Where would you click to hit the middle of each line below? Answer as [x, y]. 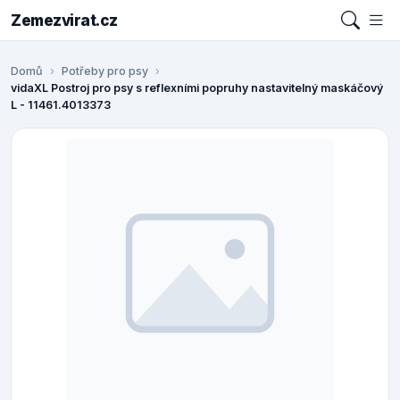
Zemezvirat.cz [64, 20]
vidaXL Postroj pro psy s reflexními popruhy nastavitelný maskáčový [197, 88]
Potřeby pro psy [105, 71]
